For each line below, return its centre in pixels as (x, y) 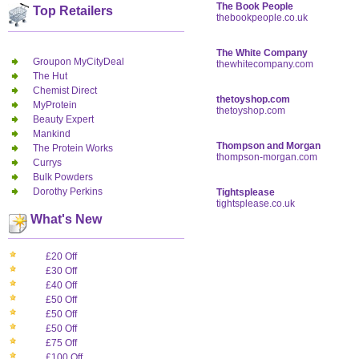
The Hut (50, 76)
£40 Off (61, 286)
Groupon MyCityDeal (79, 61)
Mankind (52, 133)
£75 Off (61, 343)
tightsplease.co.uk (256, 204)
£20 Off (61, 257)
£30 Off (61, 271)
